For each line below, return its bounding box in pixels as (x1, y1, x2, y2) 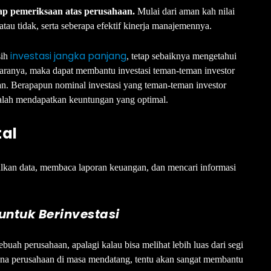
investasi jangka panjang (10, 48, 126, 63)
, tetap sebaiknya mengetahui (126, 50, 237, 61)
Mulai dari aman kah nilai (135, 5, 235, 16)
